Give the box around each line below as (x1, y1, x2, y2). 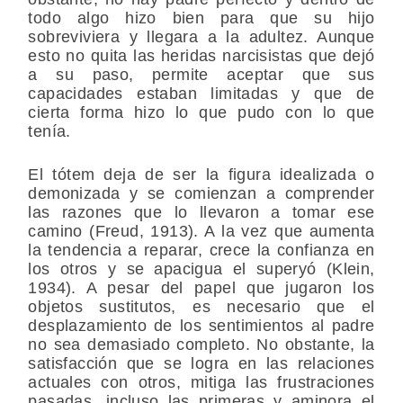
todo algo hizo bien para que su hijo (28, 9, 375, 28)
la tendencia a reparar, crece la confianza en (28, 241, 375, 260)
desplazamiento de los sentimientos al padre (28, 317, 375, 336)
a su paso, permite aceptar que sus (28, 66, 375, 85)
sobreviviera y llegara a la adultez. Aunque (28, 28, 375, 47)
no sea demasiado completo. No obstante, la (28, 336, 375, 354)
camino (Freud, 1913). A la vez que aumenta (28, 222, 375, 241)
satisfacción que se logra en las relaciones (28, 354, 375, 373)
